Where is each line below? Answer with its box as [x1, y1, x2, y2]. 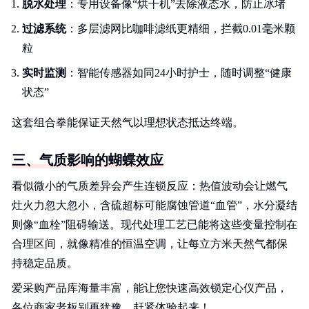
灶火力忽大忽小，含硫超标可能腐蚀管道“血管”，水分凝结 [12, 199, 297, 211]
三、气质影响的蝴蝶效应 [12, 152, 163, 168]
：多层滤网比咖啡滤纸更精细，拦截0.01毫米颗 [66, 23, 295, 34]
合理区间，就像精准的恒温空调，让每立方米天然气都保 [12, 238, 288, 250]
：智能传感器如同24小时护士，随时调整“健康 [66, 67, 292, 79]
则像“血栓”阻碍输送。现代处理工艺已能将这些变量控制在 [12, 219, 297, 230]
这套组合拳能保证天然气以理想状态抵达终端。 [12, 117, 243, 128]
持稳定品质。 [12, 257, 78, 269]
